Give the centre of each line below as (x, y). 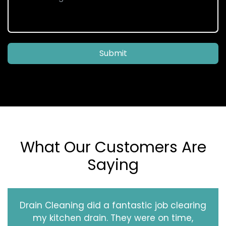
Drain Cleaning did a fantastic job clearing (113, 206)
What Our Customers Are (113, 148)
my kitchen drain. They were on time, (113, 218)
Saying (113, 165)
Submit (113, 53)
